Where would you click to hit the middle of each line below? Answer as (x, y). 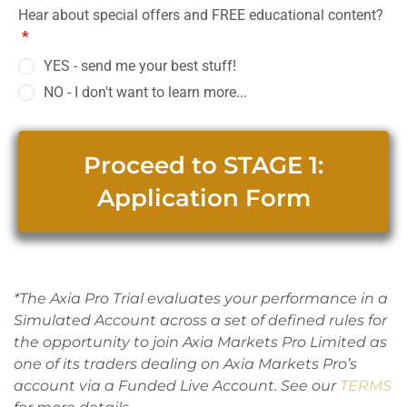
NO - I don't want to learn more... (145, 92)
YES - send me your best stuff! (140, 66)
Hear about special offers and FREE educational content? (201, 15)
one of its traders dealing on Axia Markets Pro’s (185, 364)
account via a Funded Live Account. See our (177, 386)
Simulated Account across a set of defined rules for (200, 320)
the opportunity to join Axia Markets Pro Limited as (200, 342)
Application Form (203, 198)
